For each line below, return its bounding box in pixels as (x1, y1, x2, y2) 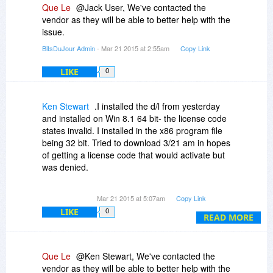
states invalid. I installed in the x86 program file (42, 124, 222, 137)
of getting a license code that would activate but (42, 149, 225, 161)
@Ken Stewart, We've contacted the (76, 250, 215, 263)
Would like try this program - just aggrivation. (42, 185, 214, 198)
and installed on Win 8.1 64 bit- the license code (42, 112, 227, 125)
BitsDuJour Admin (42, 43, 95, 54)
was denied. (42, 161, 88, 174)
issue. (42, 26, 65, 38)
